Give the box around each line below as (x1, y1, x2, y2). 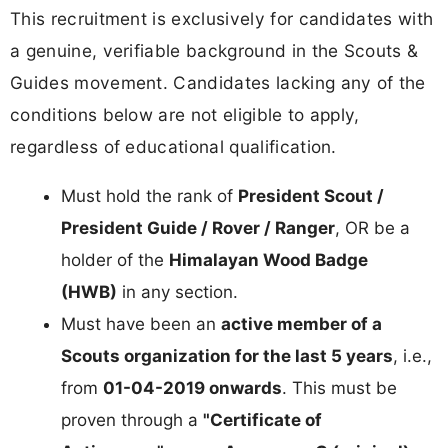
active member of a (221, 314, 382, 335)
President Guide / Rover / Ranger (61, 218, 335, 239)
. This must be (282, 378, 397, 399)
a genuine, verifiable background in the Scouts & (10, 39, 419, 61)
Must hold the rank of (61, 186, 238, 207)
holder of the (61, 250, 169, 271)
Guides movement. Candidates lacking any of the (10, 71, 426, 93)
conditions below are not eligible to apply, (10, 103, 360, 125)
